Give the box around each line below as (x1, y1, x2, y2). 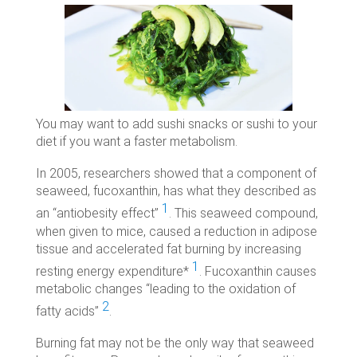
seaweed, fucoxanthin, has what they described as (35, 183, 316, 199)
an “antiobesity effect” (35, 206, 162, 222)
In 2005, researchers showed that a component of (35, 166, 316, 182)
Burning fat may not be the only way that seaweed (35, 335, 314, 351)
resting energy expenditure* (35, 264, 192, 280)
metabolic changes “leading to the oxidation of (35, 281, 296, 297)
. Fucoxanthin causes (198, 264, 316, 280)
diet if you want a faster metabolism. (35, 134, 237, 150)
